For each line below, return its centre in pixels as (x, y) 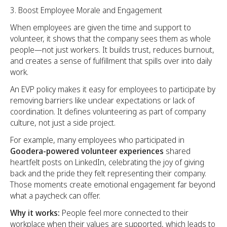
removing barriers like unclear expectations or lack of (102, 100)
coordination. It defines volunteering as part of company (108, 111)
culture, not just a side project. (63, 123)
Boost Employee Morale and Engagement (90, 10)
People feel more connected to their (124, 213)
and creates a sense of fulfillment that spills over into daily (111, 61)
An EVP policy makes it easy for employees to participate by (113, 89)
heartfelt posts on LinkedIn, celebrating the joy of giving (107, 162)
